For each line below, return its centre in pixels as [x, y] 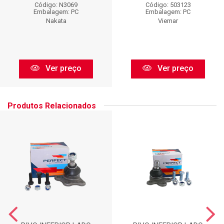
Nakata [56, 20]
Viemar [168, 20]
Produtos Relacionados [52, 105]
